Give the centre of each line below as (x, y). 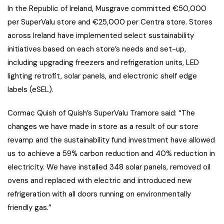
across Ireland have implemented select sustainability (101, 35)
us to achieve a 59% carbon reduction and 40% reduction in (111, 153)
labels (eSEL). (30, 89)
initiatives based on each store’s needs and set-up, (97, 49)
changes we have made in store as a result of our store (103, 126)
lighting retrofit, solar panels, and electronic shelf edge (102, 76)
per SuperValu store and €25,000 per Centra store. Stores (110, 22)
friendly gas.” (29, 207)
